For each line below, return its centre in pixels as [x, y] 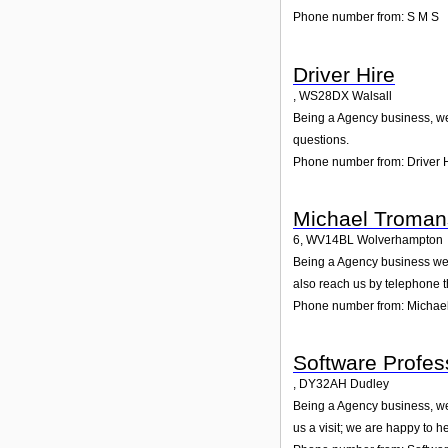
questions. [321, 139]
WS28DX [324, 95]
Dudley [369, 384]
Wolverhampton [400, 240]
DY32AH [323, 384]
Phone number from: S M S [366, 17]
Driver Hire [344, 74]
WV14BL [330, 240]
